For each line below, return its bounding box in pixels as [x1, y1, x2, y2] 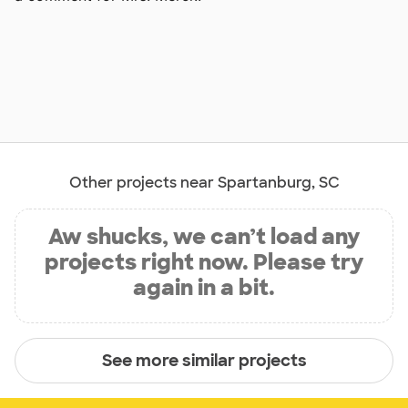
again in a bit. [133, 273, 275, 302]
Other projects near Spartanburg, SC [68, 173, 340, 193]
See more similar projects [101, 349, 307, 372]
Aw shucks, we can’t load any [48, 222, 360, 251]
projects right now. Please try [45, 248, 363, 277]
